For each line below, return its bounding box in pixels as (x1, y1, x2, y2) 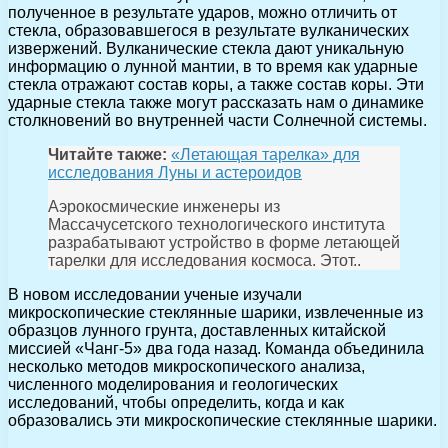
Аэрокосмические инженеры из (48, 197, 280, 215)
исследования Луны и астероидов (48, 163, 302, 181)
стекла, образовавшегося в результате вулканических (8, 21, 409, 39)
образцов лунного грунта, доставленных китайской (8, 321, 386, 339)
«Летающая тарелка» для (171, 145, 360, 163)
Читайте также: (48, 145, 167, 163)
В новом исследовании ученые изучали (8, 285, 302, 303)
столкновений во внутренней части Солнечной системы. (8, 111, 427, 129)
